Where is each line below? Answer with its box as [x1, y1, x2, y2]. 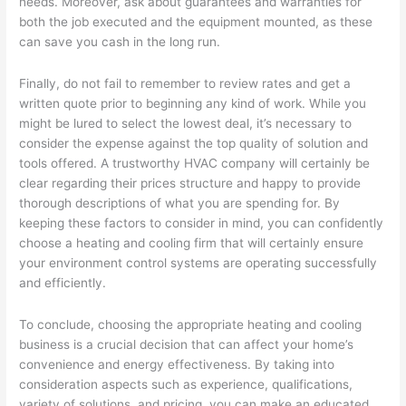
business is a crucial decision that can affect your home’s [19, 336, 354, 352]
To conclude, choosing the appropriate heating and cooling [19, 316, 362, 332]
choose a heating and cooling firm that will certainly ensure [19, 236, 364, 250]
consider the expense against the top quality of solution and [19, 136, 369, 150]
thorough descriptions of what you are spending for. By [19, 196, 341, 210]
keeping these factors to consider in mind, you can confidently [19, 216, 384, 230]
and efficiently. [19, 275, 107, 290]
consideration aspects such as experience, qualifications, [19, 376, 353, 391]
